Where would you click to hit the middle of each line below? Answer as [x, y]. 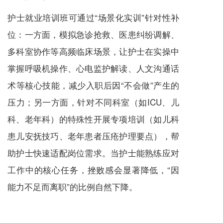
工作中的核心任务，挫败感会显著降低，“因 [93, 170]
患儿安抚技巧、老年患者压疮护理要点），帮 [93, 136]
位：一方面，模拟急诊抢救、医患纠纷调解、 [93, 34]
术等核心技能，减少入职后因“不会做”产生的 [93, 85]
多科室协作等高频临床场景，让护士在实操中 [93, 51]
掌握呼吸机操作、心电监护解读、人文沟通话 [93, 68]
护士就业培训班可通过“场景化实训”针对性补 [93, 17]
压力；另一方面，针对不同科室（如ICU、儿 [93, 102]
